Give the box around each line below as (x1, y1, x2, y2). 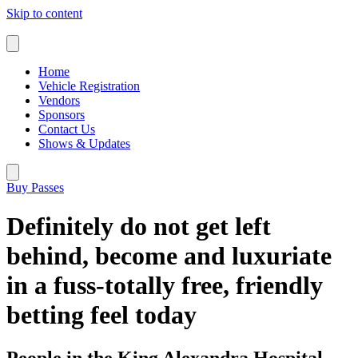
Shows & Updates (38, 137, 130, 150)
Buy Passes (6, 181, 64, 194)
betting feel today (6, 300, 197, 330)
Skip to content (6, 6, 82, 20)
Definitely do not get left (6, 212, 271, 241)
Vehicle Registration (38, 79, 140, 93)
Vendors (38, 93, 80, 107)
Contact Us (38, 122, 95, 136)
